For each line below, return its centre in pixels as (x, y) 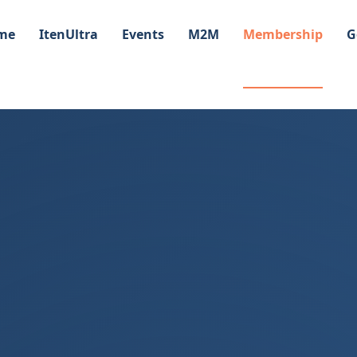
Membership (282, 34)
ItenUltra (68, 34)
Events (143, 34)
